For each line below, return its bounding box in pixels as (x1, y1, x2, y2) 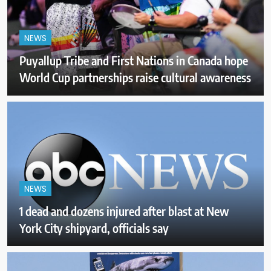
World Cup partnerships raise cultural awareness (19, 70, 251, 85)
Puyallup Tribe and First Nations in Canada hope (19, 53, 248, 68)
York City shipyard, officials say (19, 220, 169, 235)
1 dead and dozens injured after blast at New (19, 203, 229, 218)
